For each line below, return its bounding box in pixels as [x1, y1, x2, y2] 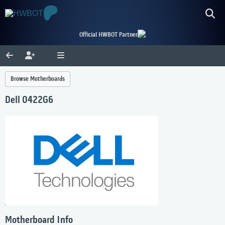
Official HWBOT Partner [79, 31, 138, 39]
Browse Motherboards [11, 75, 65, 83]
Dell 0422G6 [5, 95, 53, 106]
